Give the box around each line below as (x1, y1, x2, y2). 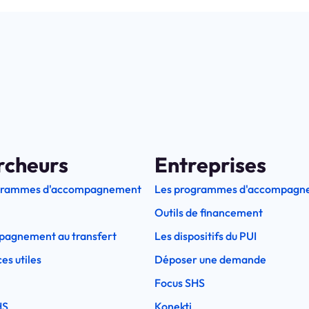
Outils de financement (154, 206, 263, 220)
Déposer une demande (154, 252, 266, 267)
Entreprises (154, 152, 266, 179)
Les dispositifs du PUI (154, 229, 257, 243)
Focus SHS (154, 276, 205, 290)
